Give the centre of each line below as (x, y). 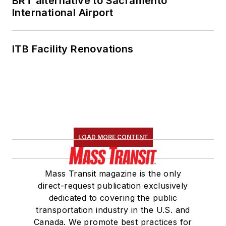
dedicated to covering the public (113, 198)
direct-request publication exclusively (113, 186)
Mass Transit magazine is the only (113, 174)
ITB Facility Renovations (73, 49)
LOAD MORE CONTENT (113, 137)
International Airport (63, 13)
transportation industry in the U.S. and (113, 210)
